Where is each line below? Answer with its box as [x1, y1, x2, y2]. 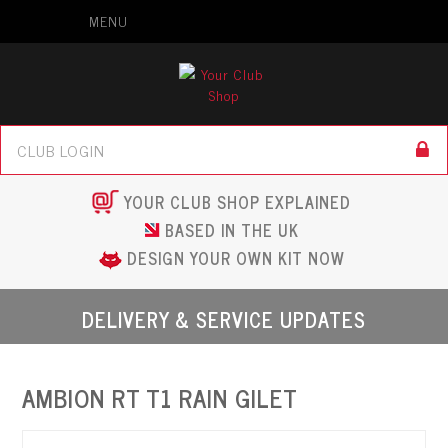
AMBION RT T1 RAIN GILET [22, 378, 299, 417]
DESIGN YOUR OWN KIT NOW [126, 245, 345, 271]
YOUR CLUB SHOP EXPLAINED [124, 189, 351, 215]
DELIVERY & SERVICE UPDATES [82, 303, 366, 337]
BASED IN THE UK [164, 217, 299, 243]
